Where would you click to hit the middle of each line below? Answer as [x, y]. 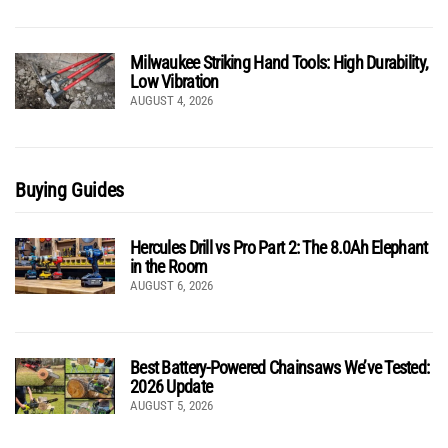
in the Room [169, 266]
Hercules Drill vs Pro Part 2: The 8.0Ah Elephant [279, 247]
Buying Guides [69, 189]
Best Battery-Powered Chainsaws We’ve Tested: [280, 367]
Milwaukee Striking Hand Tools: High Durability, [279, 62]
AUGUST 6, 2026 [171, 285]
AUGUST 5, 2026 [171, 405]
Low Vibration [174, 81]
